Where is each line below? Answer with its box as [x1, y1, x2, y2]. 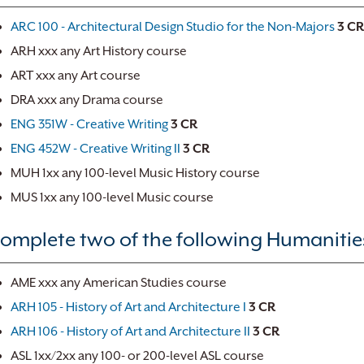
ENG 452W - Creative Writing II [11, 141, 180, 156]
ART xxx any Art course [11, 68, 141, 83]
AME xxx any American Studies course [11, 275, 227, 290]
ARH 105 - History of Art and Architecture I [11, 300, 246, 314]
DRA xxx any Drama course [11, 93, 163, 107]
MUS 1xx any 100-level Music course [11, 190, 214, 205]
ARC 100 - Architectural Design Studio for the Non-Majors [11, 19, 335, 34]
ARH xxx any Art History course [11, 44, 187, 58]
